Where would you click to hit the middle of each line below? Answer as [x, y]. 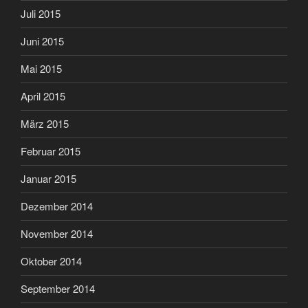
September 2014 [58, 289]
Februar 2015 [51, 151]
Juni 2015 [42, 41]
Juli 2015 [41, 14]
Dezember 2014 [57, 206]
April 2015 [43, 96]
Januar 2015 [48, 179]
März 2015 [45, 124]
